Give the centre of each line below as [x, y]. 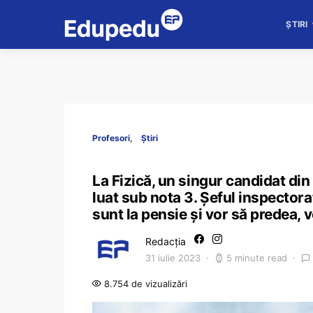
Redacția [166, 241]
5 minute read [257, 258]
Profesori [111, 138]
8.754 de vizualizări [144, 284]
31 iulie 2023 [173, 258]
